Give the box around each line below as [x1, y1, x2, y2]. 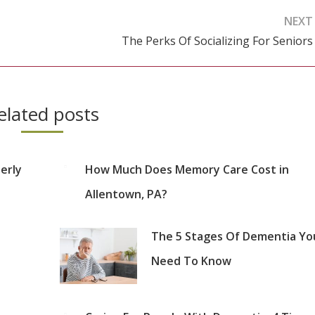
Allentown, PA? [84, 186, 167, 202]
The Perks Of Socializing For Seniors [122, 32, 313, 49]
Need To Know [150, 252, 231, 269]
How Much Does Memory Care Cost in [84, 161, 289, 177]
